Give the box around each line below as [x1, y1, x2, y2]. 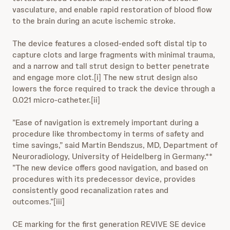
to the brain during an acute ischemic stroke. [12, 15, 176, 26]
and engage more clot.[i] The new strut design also [12, 72, 198, 83]
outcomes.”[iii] [12, 196, 65, 207]
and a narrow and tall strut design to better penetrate [12, 61, 209, 71]
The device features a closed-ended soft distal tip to [12, 38, 207, 49]
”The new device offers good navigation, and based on [12, 162, 208, 173]
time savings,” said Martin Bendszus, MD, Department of [12, 140, 218, 150]
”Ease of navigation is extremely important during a [12, 117, 199, 128]
